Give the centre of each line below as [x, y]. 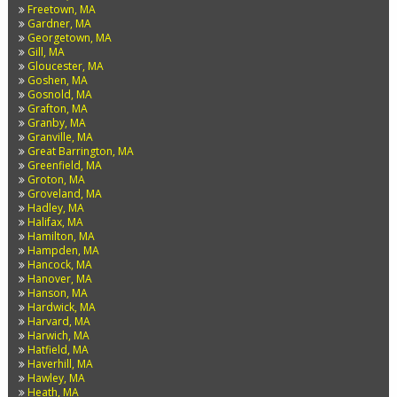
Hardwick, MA [61, 307]
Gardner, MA [59, 23]
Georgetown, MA [69, 38]
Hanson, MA [57, 293]
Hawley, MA [56, 378]
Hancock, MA [59, 265]
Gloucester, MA [65, 66]
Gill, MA [46, 52]
